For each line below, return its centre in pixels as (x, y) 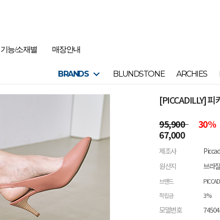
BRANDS (73, 74)
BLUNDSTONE (139, 74)
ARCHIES (192, 74)
